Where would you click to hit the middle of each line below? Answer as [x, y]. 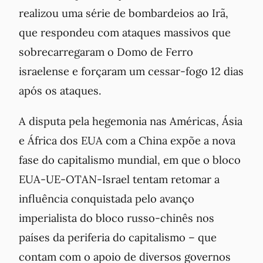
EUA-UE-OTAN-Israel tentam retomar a [119, 179]
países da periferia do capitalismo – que [118, 237]
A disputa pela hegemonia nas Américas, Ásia [131, 121]
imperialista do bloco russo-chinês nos [117, 218]
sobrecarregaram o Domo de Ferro [106, 52]
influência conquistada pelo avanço [107, 198]
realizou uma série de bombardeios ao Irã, [124, 13]
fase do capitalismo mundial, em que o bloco [130, 159]
